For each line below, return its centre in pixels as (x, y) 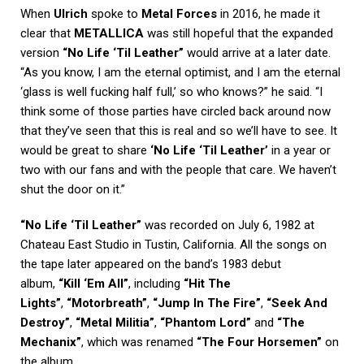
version (41, 52)
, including (156, 283)
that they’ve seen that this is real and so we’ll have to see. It (179, 130)
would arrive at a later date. (257, 52)
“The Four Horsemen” (259, 342)
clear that (47, 33)
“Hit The (207, 283)
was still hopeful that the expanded (238, 33)
